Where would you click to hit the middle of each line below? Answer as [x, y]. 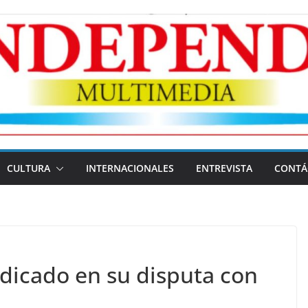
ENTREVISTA [224, 168]
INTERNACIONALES [130, 168]
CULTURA [29, 168]
